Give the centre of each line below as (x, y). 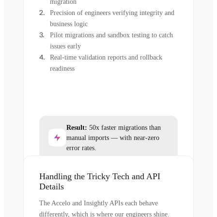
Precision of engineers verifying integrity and (112, 13)
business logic (69, 24)
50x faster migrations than (124, 127)
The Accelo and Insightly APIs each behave (99, 203)
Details (52, 186)
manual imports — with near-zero (113, 138)
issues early (65, 46)
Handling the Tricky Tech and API (100, 176)
